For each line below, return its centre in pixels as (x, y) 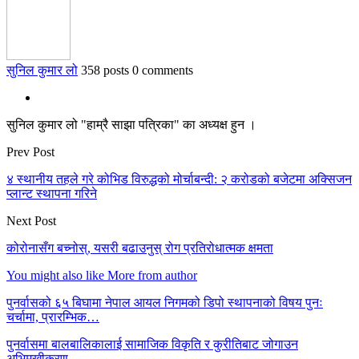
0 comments (163, 71)
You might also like (55, 276)
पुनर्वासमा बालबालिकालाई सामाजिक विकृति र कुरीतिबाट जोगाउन (152, 345)
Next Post (31, 221)
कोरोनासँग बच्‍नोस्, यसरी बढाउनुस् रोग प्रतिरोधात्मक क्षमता (140, 248)
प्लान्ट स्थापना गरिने (52, 194)
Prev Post (30, 152)
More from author (152, 276)
